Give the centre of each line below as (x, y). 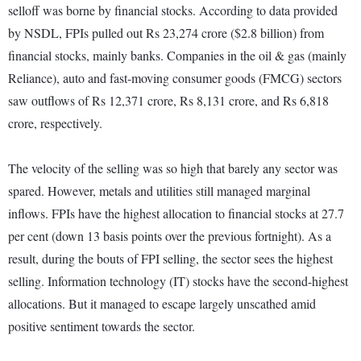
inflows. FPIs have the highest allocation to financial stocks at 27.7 (176, 214)
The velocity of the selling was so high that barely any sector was (173, 168)
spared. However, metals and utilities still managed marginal (159, 191)
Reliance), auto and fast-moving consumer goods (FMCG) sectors (175, 78)
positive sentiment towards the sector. (102, 326)
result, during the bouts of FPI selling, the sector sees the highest (170, 259)
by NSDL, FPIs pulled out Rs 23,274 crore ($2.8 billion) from (166, 33)
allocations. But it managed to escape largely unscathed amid (162, 304)
